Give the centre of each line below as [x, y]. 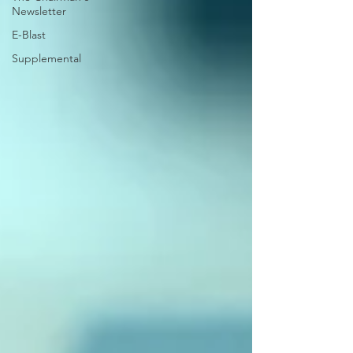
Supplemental [46, 58]
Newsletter [39, 11]
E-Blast [29, 35]
